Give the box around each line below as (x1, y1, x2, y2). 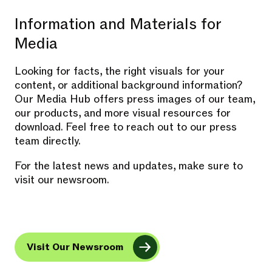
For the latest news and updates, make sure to (15, 159, 243, 173)
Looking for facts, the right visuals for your (15, 64, 225, 78)
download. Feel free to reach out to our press (15, 120, 237, 134)
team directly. (15, 134, 81, 148)
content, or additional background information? (15, 78, 242, 92)
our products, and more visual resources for (15, 106, 231, 120)
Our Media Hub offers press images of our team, (15, 92, 255, 106)
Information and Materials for (15, 14, 221, 35)
